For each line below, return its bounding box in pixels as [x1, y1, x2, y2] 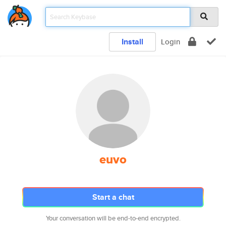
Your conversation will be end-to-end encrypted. [45, 213, 181, 223]
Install [122, 36, 143, 47]
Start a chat [92, 191, 134, 203]
